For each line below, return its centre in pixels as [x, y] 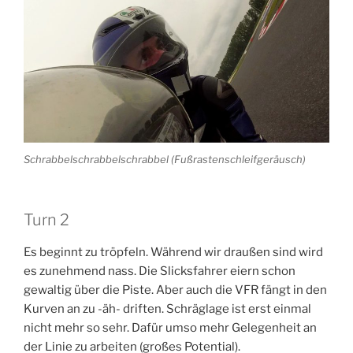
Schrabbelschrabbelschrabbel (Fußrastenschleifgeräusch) [165, 159]
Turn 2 [46, 220]
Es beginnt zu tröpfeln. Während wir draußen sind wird [173, 253]
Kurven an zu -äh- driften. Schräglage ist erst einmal [167, 309]
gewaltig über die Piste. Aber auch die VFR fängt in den [175, 290]
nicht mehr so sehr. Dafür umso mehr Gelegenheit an [170, 328]
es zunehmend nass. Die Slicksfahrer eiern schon [160, 271]
